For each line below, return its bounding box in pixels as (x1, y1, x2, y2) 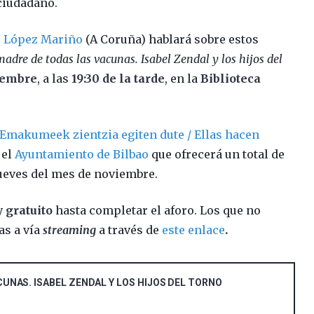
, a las (37, 71, 72, 86)
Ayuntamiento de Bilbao (15, 146, 149, 161)
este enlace (162, 222, 226, 237)
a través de (96, 222, 163, 237)
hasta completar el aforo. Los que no (53, 203, 261, 217)
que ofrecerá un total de (149, 146, 285, 161)
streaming (43, 222, 97, 237)
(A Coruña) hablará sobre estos (83, 32, 259, 46)
